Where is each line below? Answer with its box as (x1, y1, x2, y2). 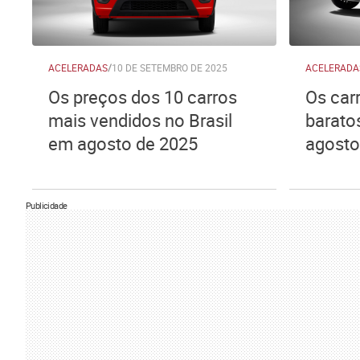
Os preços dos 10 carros (48, 85, 237, 108)
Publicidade (26, 199, 67, 211)
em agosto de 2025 (48, 132, 198, 155)
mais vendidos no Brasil (48, 108, 232, 132)
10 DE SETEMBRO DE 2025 (112, 61, 227, 74)
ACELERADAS (48, 61, 108, 74)
